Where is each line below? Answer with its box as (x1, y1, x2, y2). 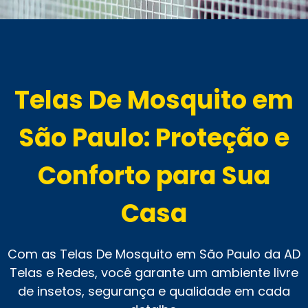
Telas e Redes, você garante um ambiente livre (10, 263, 298, 281)
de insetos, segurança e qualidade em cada (18, 282, 290, 300)
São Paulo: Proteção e (19, 120, 289, 155)
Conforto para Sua (38, 157, 270, 193)
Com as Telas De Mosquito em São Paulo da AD (8, 245, 300, 263)
